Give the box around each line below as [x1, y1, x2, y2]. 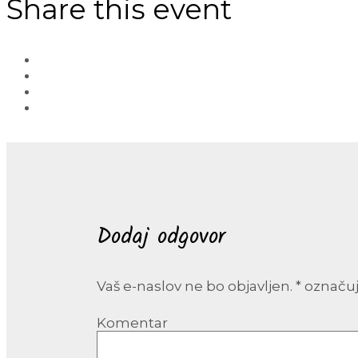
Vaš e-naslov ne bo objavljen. [97, 278, 293, 295]
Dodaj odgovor [97, 219, 226, 256]
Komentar [97, 314, 169, 331]
